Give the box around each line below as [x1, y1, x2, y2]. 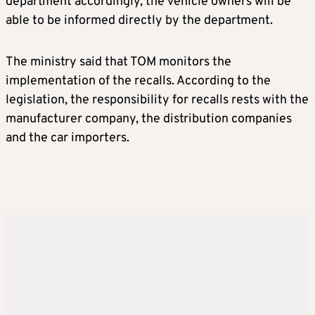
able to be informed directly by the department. [6, 13, 273, 30]
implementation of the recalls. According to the [6, 73, 271, 90]
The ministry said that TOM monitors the [6, 54, 231, 71]
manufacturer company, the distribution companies [6, 111, 292, 128]
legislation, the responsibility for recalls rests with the [6, 92, 309, 109]
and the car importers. [6, 130, 129, 147]
